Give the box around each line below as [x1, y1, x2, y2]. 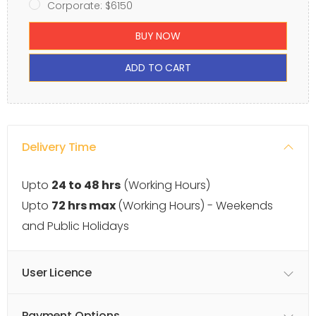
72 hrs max [51, 197, 118, 214]
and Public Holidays [22, 218, 129, 235]
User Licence [22, 265, 92, 281]
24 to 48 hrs [51, 177, 121, 194]
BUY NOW [135, 28, 181, 43]
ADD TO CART [125, 60, 191, 75]
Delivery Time [22, 139, 96, 156]
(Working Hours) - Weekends [118, 197, 273, 214]
